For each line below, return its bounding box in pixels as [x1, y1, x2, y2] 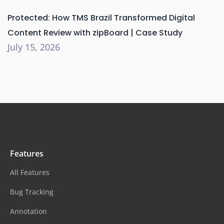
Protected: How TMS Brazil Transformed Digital [7, 12, 195, 23]
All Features [10, 167, 49, 177]
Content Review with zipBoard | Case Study [7, 27, 182, 38]
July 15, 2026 [7, 41, 60, 53]
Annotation [10, 206, 47, 216]
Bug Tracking [10, 187, 53, 196]
